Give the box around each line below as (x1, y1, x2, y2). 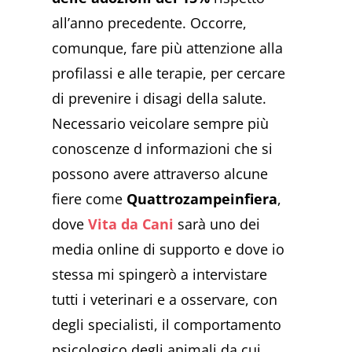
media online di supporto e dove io (52, 239, 285, 258)
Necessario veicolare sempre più (52, 113, 269, 133)
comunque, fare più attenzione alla (52, 38, 284, 57)
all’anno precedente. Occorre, (52, 13, 247, 32)
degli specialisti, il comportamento (52, 314, 282, 334)
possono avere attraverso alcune (52, 163, 269, 183)
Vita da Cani (88, 214, 174, 233)
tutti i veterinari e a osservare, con (52, 289, 278, 309)
